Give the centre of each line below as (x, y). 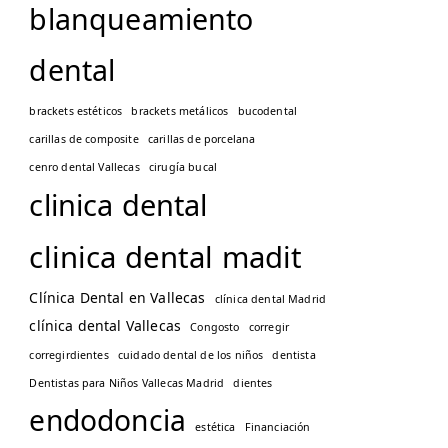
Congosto (215, 327)
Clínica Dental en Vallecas (117, 297)
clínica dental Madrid (270, 299)
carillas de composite (84, 139)
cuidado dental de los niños (190, 355)
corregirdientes (69, 355)
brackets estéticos (76, 111)
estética (215, 427)
